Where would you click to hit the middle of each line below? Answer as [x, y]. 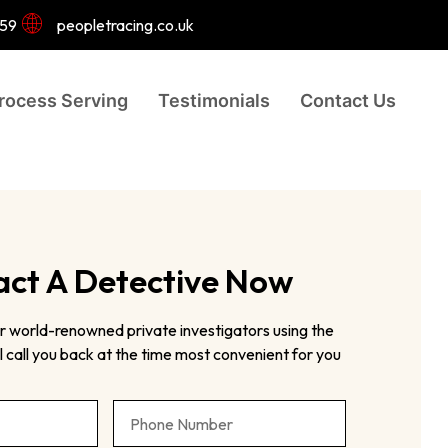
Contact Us [348, 100]
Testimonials [214, 100]
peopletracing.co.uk [125, 25]
